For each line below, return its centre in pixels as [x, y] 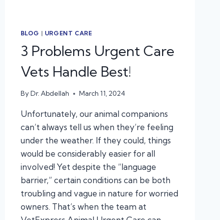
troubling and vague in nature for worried [99, 193]
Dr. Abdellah [50, 94]
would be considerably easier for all [88, 154]
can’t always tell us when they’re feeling [97, 127]
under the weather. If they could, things [96, 140]
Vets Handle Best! [76, 71]
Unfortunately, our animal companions [94, 114]
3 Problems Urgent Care [97, 51]
